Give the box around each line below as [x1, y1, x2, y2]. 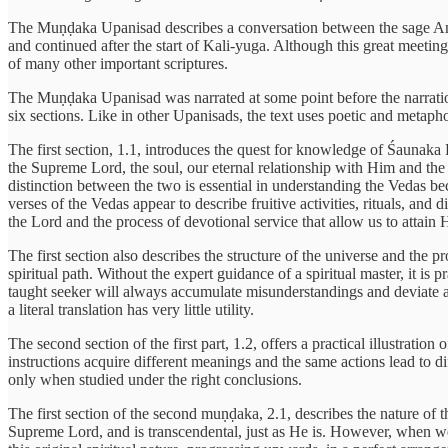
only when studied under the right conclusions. [8, 370, 302, 388]
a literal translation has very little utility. [8, 300, 254, 318]
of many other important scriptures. [8, 54, 228, 72]
